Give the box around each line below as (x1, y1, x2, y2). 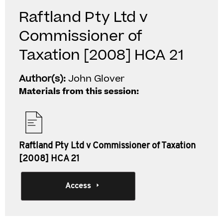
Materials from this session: (19, 86, 139, 98)
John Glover (68, 72, 124, 86)
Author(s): (19, 72, 68, 86)
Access (65, 182, 91, 190)
